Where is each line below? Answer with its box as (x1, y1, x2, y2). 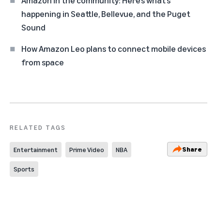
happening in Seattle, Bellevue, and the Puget (21, 8, 190, 19)
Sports (14, 164, 34, 173)
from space (21, 56, 64, 67)
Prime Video (69, 145, 104, 154)
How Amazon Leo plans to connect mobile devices (21, 43, 206, 54)
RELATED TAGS (10, 123, 66, 131)
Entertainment (14, 145, 58, 154)
